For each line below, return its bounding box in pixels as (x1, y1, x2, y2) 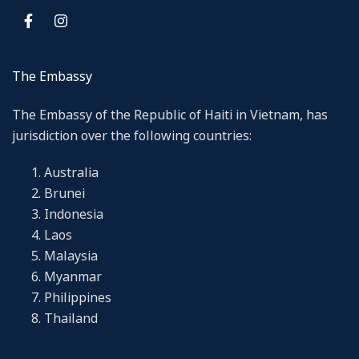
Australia (44, 163, 99, 181)
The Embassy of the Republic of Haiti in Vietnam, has (12, 105, 328, 123)
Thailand (44, 309, 98, 327)
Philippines (44, 288, 111, 306)
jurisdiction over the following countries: (12, 126, 252, 144)
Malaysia (44, 246, 98, 264)
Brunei (44, 184, 85, 202)
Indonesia (44, 204, 103, 223)
